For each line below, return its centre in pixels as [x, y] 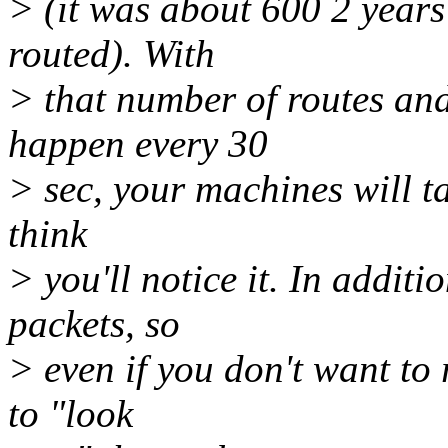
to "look [70, 414]
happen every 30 [138, 144]
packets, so [94, 324]
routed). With [111, 54]
